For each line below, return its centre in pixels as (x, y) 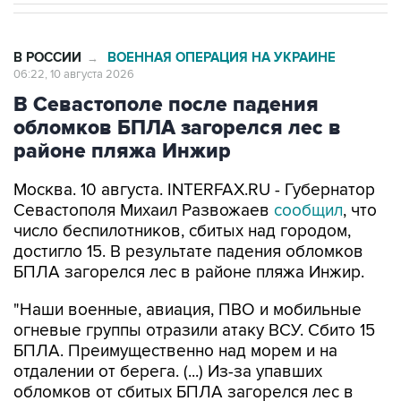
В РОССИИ (47, 58)
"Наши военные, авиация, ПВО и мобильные (188, 310)
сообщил (308, 211)
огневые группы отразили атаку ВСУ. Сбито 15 (194, 331)
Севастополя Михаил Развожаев (144, 211)
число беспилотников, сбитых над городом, (182, 231)
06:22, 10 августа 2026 (74, 74)
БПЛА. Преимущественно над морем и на (175, 351)
